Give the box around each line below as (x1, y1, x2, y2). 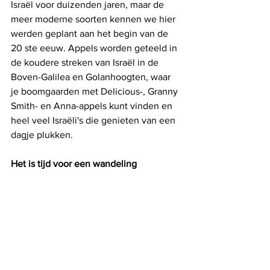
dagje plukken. (11, 129, 73, 140)
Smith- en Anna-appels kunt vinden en (11, 100, 175, 111)
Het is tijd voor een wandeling (11, 158, 137, 169)
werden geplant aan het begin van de (11, 28, 171, 39)
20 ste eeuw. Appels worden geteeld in (11, 42, 180, 53)
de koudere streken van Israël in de (11, 57, 161, 67)
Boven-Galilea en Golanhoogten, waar (11, 71, 173, 82)
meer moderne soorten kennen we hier (11, 13, 178, 24)
